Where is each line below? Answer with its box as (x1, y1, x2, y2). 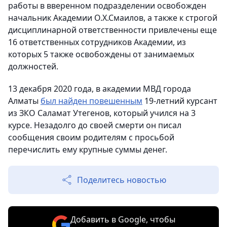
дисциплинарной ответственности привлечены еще (8, 24, 217, 36)
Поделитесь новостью (77, 174, 166, 186)
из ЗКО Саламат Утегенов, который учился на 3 (8, 107, 196, 119)
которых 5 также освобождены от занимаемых (8, 49, 194, 60)
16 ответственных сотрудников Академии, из (8, 36, 186, 48)
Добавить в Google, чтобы (70, 214, 175, 225)
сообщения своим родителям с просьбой (8, 132, 174, 143)
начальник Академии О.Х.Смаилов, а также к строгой (8, 12, 217, 24)
